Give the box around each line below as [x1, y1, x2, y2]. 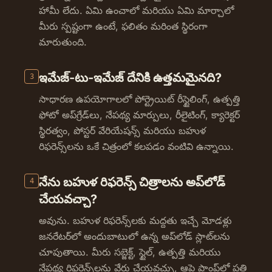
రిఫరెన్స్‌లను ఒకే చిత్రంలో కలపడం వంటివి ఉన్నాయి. [39, 140, 234, 152]
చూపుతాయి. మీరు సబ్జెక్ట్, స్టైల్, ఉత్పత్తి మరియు [39, 246, 221, 258]
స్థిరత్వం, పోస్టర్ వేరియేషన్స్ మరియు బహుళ [39, 124, 206, 137]
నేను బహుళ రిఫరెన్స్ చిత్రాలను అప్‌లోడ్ [39, 175, 225, 189]
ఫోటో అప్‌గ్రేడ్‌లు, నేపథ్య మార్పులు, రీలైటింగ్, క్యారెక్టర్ [39, 109, 240, 121]
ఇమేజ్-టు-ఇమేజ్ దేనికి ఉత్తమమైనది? [39, 70, 222, 85]
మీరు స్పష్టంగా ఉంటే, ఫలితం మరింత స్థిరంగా [39, 20, 208, 32]
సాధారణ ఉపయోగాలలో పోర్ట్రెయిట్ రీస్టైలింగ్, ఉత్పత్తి [39, 93, 240, 105]
